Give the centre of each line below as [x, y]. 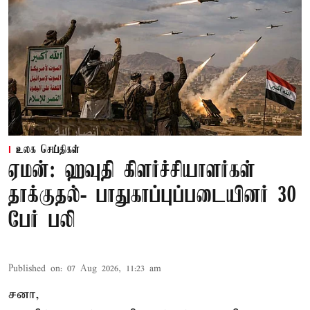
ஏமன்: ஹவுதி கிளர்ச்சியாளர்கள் [132, 172]
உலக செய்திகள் [48, 151]
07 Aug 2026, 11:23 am [114, 269]
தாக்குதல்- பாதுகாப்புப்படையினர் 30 [153, 197]
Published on [34, 269]
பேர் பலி [42, 221]
